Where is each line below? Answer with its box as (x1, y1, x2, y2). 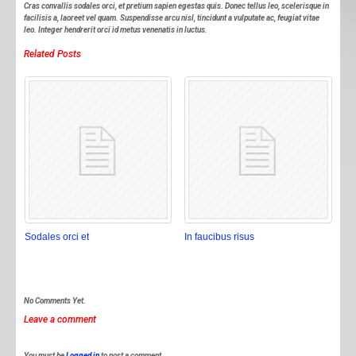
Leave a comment (24, 313, 96, 325)
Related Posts (24, 48, 81, 60)
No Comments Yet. (24, 296, 86, 306)
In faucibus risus (184, 231, 255, 243)
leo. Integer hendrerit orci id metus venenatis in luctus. (24, 25, 207, 34)
